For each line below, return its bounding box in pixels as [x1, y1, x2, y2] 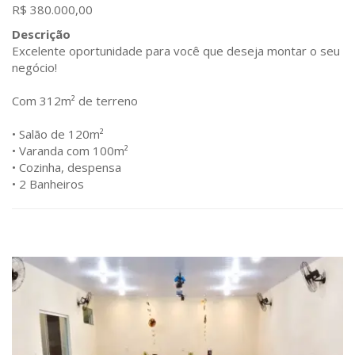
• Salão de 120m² [12, 125, 104, 142]
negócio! [12, 59, 57, 75]
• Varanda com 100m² [12, 142, 128, 158]
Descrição [12, 25, 71, 42]
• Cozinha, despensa [12, 158, 121, 175]
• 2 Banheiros [12, 175, 84, 192]
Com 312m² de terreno [12, 92, 138, 109]
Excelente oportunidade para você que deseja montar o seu [12, 42, 340, 59]
